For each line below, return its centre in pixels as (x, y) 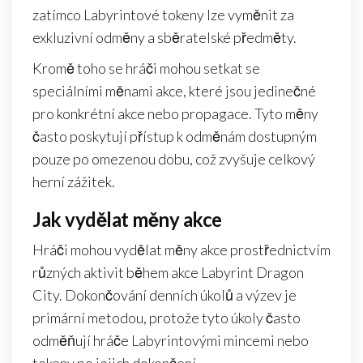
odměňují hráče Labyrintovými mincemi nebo (171, 341)
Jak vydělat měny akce (127, 220)
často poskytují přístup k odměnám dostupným (175, 137)
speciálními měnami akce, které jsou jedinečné (174, 91)
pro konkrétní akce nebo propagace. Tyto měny (175, 114)
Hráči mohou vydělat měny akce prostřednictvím (181, 250)
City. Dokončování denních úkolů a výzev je (164, 295)
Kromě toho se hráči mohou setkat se (146, 68)
